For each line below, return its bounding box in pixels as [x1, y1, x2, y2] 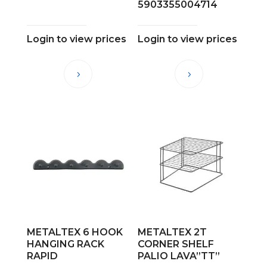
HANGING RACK [26, 238, 104, 250]
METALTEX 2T [138, 226, 207, 238]
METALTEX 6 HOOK [26, 226, 123, 238]
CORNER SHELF [138, 238, 215, 250]
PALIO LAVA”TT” [138, 250, 221, 262]
